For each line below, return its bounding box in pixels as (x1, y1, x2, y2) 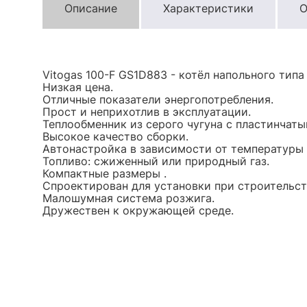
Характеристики (163, 1, 254, 16)
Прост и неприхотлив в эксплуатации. (42, 105, 251, 119)
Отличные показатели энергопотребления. (42, 93, 273, 107)
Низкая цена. (42, 80, 113, 95)
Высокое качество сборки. (42, 130, 188, 144)
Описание (64, 1, 117, 16)
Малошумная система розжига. (42, 191, 214, 206)
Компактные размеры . (42, 167, 167, 181)
